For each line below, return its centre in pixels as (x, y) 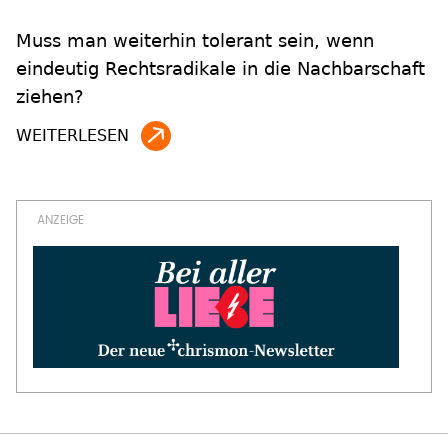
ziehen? (50, 97)
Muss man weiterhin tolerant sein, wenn (195, 41)
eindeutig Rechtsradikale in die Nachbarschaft (220, 69)
